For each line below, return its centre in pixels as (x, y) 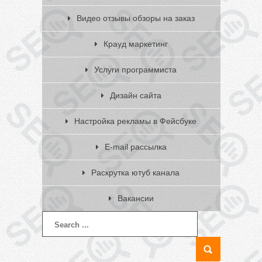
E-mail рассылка (135, 147)
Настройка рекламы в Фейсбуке (135, 121)
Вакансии (135, 198)
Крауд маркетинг (135, 44)
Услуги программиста (135, 70)
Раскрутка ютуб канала (135, 173)
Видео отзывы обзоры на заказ (135, 18)
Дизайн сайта (135, 95)
